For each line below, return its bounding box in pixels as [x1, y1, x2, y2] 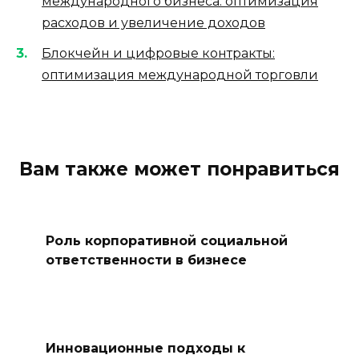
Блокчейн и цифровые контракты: [42, 46, 275, 62]
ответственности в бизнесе [45, 252, 247, 268]
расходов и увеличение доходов [42, 15, 265, 30]
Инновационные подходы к [45, 340, 245, 356]
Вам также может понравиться [19, 158, 340, 181]
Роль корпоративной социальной [45, 232, 288, 248]
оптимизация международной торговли [42, 67, 318, 83]
